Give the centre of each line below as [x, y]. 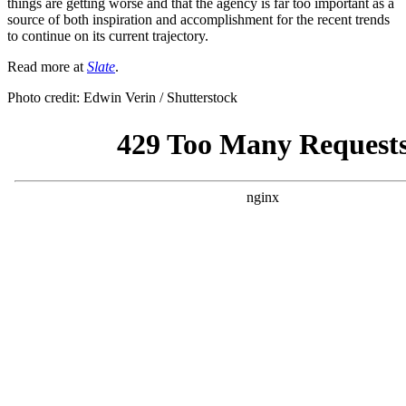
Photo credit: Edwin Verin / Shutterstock [122, 98]
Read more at [47, 67]
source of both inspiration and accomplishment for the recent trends [198, 20]
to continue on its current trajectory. [110, 36]
